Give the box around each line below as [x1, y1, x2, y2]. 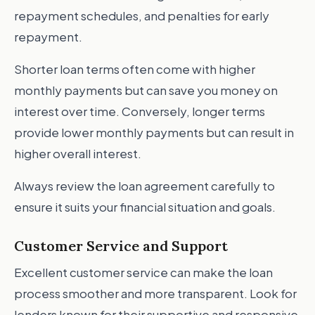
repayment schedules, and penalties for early [14, 8, 269, 23]
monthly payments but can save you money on [14, 82, 278, 98]
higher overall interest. [14, 146, 141, 161]
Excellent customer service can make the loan [14, 264, 273, 280]
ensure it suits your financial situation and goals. [14, 199, 276, 214]
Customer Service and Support [14, 237, 228, 255]
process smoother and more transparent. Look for [14, 285, 297, 301]
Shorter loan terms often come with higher [14, 61, 255, 77]
